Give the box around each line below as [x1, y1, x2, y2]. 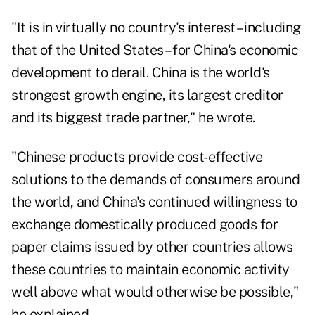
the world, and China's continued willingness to [11, 193, 297, 211]
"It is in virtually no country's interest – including [11, 19, 301, 37]
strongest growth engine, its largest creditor [11, 86, 283, 104]
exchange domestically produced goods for [11, 216, 278, 233]
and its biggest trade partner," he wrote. [11, 109, 255, 127]
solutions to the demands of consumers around [11, 171, 300, 188]
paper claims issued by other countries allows [11, 238, 293, 256]
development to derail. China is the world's [11, 64, 270, 82]
